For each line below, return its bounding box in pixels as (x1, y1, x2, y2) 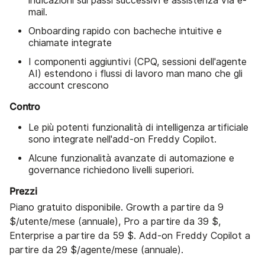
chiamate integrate (28, 37, 112, 49)
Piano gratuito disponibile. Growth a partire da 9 (9, 202, 224, 214)
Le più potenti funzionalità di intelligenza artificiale (28, 121, 248, 133)
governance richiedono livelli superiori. (28, 164, 194, 176)
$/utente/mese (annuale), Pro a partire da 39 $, (9, 216, 221, 228)
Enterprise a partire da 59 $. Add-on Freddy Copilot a (9, 230, 250, 242)
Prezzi (9, 185, 37, 197)
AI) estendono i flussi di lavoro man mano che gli (28, 67, 243, 79)
